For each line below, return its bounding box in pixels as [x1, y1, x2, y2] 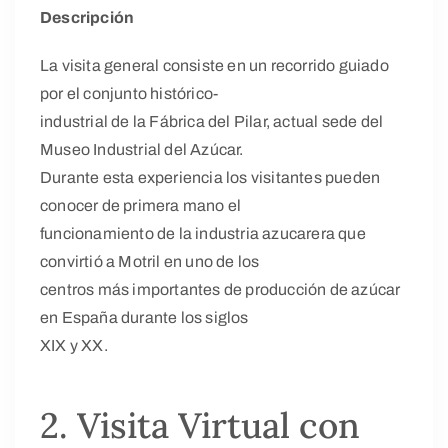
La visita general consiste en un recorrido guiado [40, 56, 389, 74]
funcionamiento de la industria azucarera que [40, 224, 366, 242]
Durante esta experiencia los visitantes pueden [40, 168, 381, 186]
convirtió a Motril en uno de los [40, 252, 260, 270]
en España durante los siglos [40, 308, 249, 326]
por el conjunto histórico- [40, 84, 219, 102]
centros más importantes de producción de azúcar [40, 280, 401, 298]
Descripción [40, 8, 135, 26]
